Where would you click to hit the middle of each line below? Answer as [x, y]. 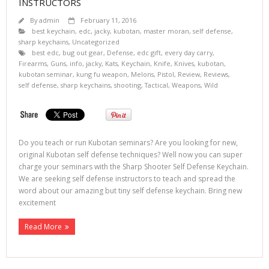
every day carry [189, 52]
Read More [43, 226]
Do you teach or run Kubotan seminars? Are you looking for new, [128, 142]
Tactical [156, 85]
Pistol [166, 74]
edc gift [149, 52]
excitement [37, 202]
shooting [128, 85]
